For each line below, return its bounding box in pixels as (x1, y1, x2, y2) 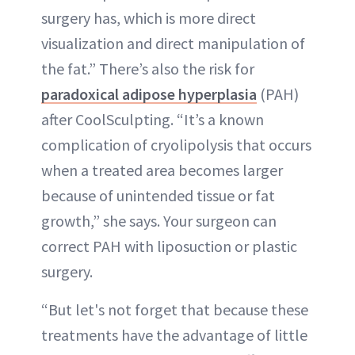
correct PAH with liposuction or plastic (41, 236, 297, 257)
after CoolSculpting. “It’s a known (41, 109, 264, 130)
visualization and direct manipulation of (41, 33, 305, 54)
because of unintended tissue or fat (41, 185, 275, 206)
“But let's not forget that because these (41, 300, 308, 320)
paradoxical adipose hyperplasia (41, 84, 257, 105)
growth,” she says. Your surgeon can (41, 211, 277, 231)
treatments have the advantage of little (41, 325, 307, 345)
